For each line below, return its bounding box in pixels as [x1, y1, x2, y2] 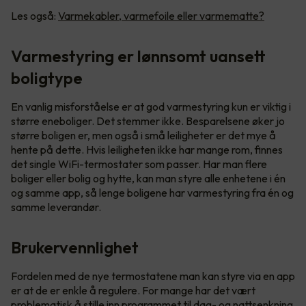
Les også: [11, 8, 58, 23]
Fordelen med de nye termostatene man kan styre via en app [11, 268, 295, 283]
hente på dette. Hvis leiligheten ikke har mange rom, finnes [11, 142, 283, 156]
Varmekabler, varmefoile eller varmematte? [58, 8, 264, 23]
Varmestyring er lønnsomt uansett [11, 45, 266, 66]
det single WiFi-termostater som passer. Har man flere [11, 156, 267, 171]
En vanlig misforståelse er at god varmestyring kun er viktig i [11, 99, 291, 113]
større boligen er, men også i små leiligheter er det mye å [11, 128, 276, 142]
